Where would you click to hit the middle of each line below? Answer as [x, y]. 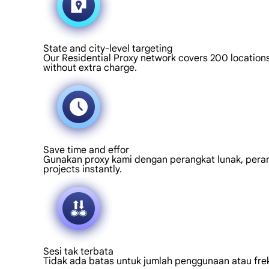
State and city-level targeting [108, 49]
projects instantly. [83, 169]
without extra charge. [90, 68]
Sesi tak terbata [78, 252]
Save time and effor [86, 150]
